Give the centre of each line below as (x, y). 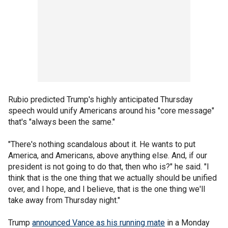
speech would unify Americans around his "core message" (111, 110)
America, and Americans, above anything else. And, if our (108, 155)
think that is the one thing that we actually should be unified (112, 178)
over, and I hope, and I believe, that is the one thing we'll (107, 189)
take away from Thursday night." (64, 200)
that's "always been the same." (62, 122)
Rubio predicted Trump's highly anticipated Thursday (101, 99)
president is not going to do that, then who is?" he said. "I (109, 166)
